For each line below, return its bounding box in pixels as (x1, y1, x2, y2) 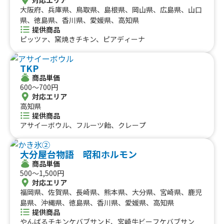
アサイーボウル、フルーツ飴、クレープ (20, 119, 146, 130)
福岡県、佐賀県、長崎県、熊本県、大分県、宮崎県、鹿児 (20, 186, 202, 197)
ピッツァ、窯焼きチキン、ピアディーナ (20, 33, 145, 44)
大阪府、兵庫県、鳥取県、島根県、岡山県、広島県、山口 (20, 4, 202, 14)
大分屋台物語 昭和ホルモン (20, 147, 137, 160)
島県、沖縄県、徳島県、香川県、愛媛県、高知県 (20, 197, 174, 207)
